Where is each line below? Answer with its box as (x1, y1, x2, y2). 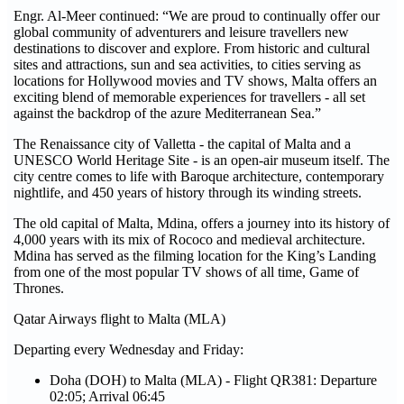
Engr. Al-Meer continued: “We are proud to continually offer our (14, 8, 380, 23)
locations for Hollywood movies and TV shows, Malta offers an (14, 73, 377, 88)
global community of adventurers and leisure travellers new (14, 24, 349, 40)
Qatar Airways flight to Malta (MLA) (14, 311, 225, 326)
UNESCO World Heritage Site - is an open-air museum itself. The (14, 152, 390, 168)
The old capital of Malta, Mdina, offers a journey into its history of (14, 216, 390, 231)
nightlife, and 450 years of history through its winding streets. (14, 185, 362, 200)
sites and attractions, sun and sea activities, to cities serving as (14, 57, 361, 72)
